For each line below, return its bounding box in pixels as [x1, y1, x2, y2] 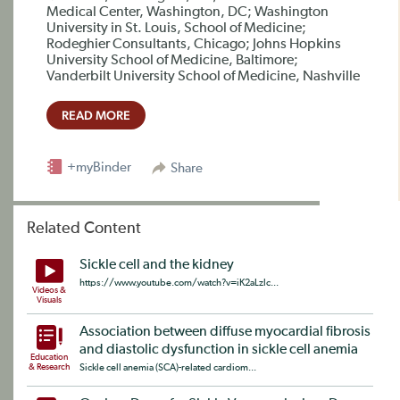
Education [30, 353, 68, 362]
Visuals [37, 296, 62, 304]
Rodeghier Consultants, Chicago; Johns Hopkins [46, 37, 341, 52]
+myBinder [64, 161, 131, 174]
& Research [29, 362, 70, 371]
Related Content [27, 221, 141, 237]
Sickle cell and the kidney [79, 258, 234, 272]
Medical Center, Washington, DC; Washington [46, 5, 329, 20]
